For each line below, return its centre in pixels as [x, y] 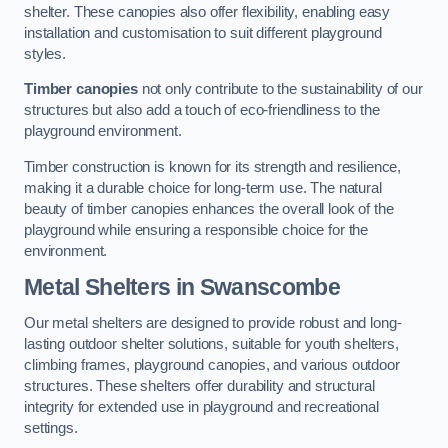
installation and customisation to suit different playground [203, 32]
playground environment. [103, 131]
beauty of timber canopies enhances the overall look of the [209, 208]
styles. [45, 53]
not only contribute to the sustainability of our [280, 89]
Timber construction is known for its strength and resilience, [213, 166]
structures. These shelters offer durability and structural [199, 385]
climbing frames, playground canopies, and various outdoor [212, 364]
